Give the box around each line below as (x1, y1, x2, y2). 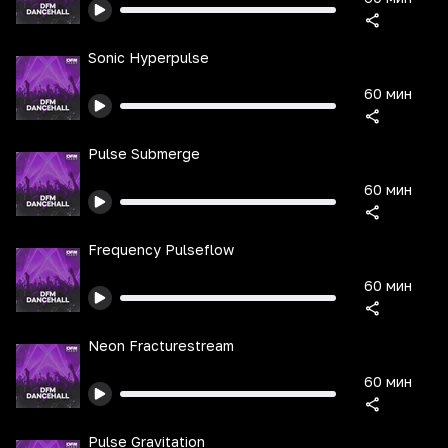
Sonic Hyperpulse (88, 49, 209, 66)
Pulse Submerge (88, 145, 200, 162)
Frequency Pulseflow (88, 241, 234, 258)
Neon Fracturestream (88, 337, 234, 354)
